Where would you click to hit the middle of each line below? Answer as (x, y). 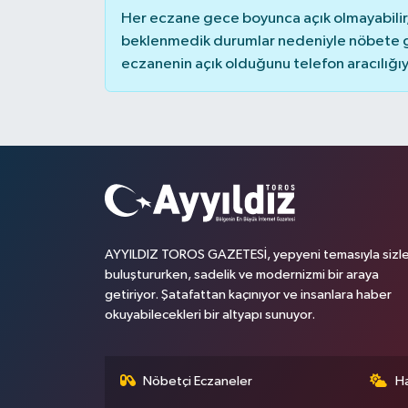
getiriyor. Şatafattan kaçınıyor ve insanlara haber (248, 295)
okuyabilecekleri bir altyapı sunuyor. (209, 315)
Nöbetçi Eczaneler (198, 381)
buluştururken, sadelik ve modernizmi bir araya (241, 275)
